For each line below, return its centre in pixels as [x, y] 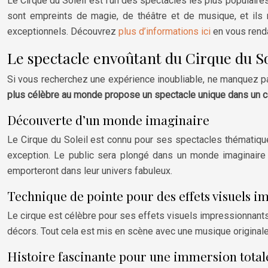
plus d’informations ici [165, 32]
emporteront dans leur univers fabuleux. [90, 171]
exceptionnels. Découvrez [63, 32]
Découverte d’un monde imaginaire [108, 120]
